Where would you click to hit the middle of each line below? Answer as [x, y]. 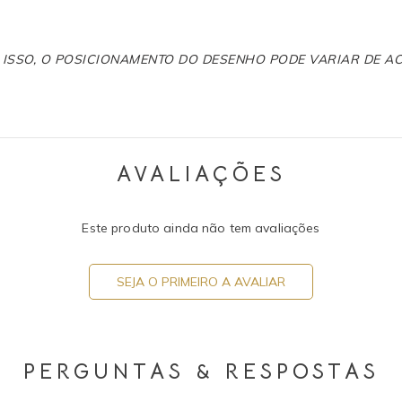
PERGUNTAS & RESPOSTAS [201, 371]
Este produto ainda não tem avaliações [201, 227]
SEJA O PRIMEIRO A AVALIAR [201, 281]
